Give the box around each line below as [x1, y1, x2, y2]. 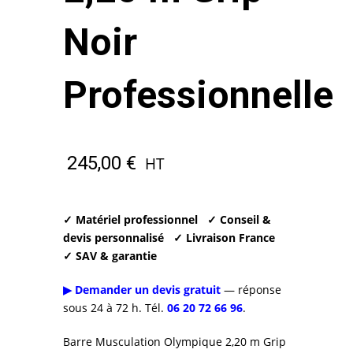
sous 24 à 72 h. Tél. [63, 299, 167, 315]
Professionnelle [63, 72, 333, 117]
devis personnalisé [63, 229, 164, 245]
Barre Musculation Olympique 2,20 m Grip [63, 333, 286, 349]
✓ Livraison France [173, 229, 275, 245]
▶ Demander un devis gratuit [63, 281, 221, 297]
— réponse [221, 281, 281, 297]
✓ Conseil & [207, 211, 271, 227]
